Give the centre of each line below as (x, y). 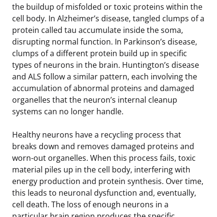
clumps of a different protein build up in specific (100, 53)
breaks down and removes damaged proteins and (103, 146)
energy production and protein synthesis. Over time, (108, 181)
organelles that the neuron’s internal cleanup (95, 100)
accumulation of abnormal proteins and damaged (103, 88)
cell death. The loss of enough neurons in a (90, 204)
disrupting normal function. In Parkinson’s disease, (105, 41)
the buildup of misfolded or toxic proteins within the (107, 7)
